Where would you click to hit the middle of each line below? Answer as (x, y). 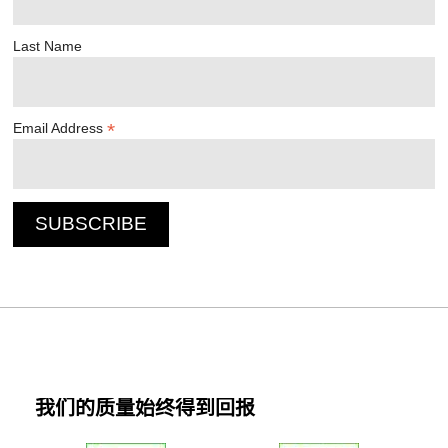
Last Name (48, 45)
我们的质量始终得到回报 (145, 408)
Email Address (60, 127)
